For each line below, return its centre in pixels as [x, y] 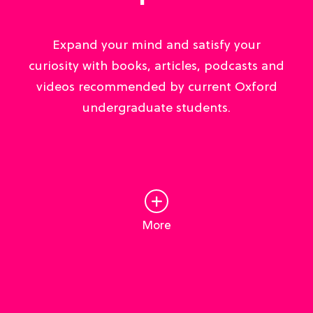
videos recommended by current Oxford [156, 87]
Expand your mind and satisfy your [156, 45]
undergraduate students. [156, 108]
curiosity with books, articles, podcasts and [156, 66]
